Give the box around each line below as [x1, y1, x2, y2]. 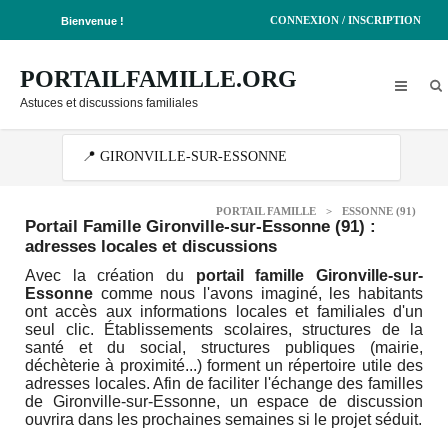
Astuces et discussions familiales [20, 96, 198, 110]
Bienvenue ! [61, 15, 124, 27]
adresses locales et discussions [25, 237, 277, 256]
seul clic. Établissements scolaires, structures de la [25, 321, 423, 338]
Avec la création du [25, 267, 196, 284]
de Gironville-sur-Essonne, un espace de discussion [25, 393, 423, 410]
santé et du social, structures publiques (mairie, [25, 339, 423, 356]
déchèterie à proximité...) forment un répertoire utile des [25, 357, 423, 374]
